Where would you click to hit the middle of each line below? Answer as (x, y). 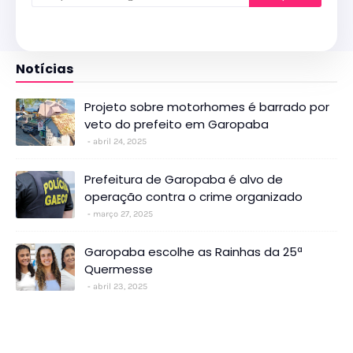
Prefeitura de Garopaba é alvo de (184, 180)
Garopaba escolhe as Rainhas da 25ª (193, 252)
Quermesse (119, 269)
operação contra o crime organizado (193, 197)
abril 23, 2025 (120, 287)
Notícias (45, 69)
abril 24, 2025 (120, 142)
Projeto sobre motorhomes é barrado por (207, 107)
